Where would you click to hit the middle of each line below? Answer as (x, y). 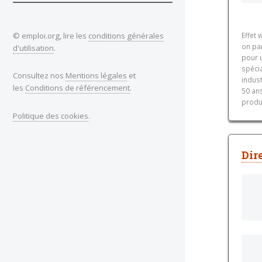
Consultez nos (39, 76)
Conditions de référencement (77, 88)
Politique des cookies (51, 116)
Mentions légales (96, 76)
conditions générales (126, 35)
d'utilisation (33, 48)
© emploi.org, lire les (51, 35)
